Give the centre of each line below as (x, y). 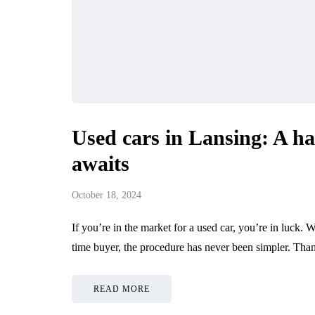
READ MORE (122, 289)
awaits (101, 163)
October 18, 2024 (107, 195)
